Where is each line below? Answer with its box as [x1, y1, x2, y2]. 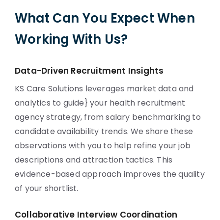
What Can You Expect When [15, 9, 195, 27]
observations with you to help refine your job [15, 140, 191, 151]
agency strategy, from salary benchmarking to [15, 111, 201, 123]
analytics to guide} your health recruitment [15, 97, 186, 109]
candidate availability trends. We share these [15, 126, 193, 137]
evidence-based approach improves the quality [15, 168, 205, 180]
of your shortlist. [15, 183, 79, 194]
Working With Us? [15, 30, 128, 48]
